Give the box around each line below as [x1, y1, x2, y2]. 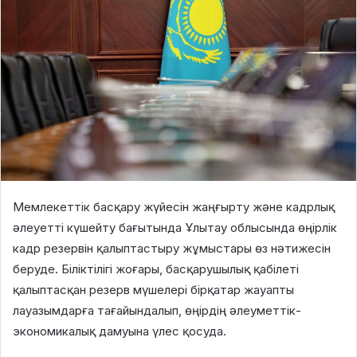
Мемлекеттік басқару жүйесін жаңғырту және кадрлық [13, 198, 335, 214]
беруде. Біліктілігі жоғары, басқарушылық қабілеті [13, 261, 299, 277]
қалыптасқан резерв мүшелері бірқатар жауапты [13, 281, 294, 297]
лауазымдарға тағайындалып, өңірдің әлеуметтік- [13, 302, 301, 318]
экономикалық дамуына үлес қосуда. [13, 323, 226, 339]
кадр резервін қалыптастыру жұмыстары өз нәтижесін [13, 240, 331, 256]
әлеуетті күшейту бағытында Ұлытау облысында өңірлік [13, 219, 337, 235]
